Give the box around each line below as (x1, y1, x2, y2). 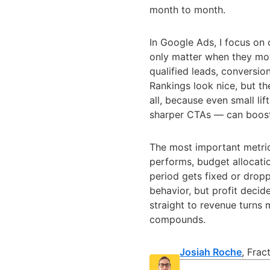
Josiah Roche (180, 245, 242, 258)
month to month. (149, 3, 226, 16)
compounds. (149, 213, 206, 225)
